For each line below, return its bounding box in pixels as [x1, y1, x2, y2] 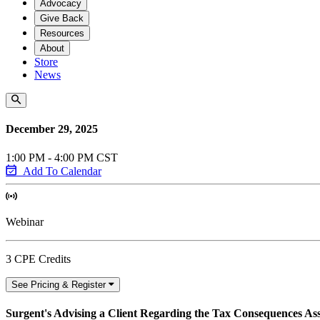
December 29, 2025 [6, 123, 98, 136]
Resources [40, 28, 84, 39]
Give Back [40, 13, 84, 24]
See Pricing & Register [11, 279, 106, 290]
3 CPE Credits [6, 252, 71, 265]
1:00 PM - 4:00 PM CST [6, 151, 118, 164]
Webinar [6, 215, 44, 228]
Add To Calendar [23, 164, 101, 177]
